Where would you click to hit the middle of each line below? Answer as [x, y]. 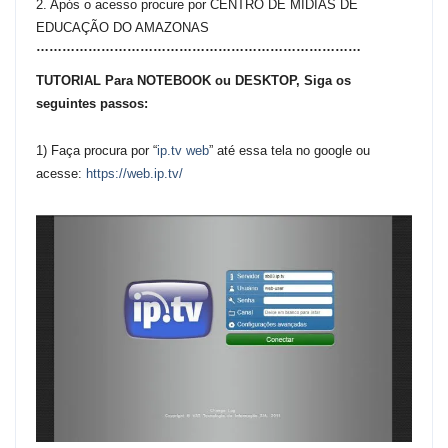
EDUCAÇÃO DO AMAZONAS [122, 27]
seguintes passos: [92, 103]
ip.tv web [183, 150]
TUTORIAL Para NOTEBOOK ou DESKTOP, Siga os [193, 80]
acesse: [61, 173]
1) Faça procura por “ [96, 150]
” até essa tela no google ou [289, 150]
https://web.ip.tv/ [134, 173]
